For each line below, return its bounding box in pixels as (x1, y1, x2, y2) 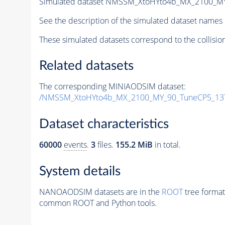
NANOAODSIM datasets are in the (39, 186, 162, 197)
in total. (152, 139, 181, 150)
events (63, 139, 87, 150)
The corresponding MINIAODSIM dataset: (39, 81, 186, 92)
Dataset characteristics (39, 118, 169, 131)
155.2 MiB (115, 139, 153, 150)
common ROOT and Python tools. (39, 197, 157, 208)
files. (95, 139, 116, 150)
